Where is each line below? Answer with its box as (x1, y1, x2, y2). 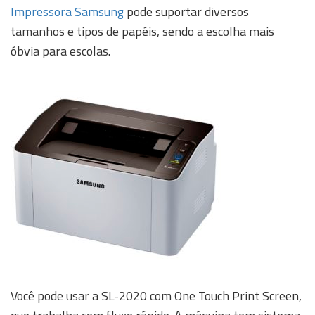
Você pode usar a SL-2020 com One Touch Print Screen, (11, 285, 302, 305)
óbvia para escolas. (11, 41, 110, 60)
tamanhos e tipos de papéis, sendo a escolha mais (11, 21, 274, 41)
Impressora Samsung (11, 1, 124, 21)
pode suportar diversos (124, 1, 249, 21)
